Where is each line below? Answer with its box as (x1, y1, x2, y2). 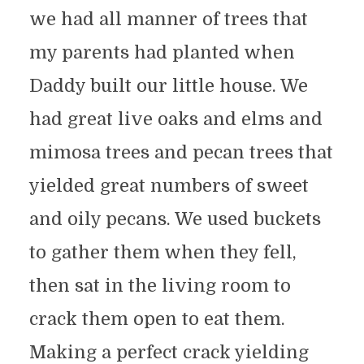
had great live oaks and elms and (28, 109, 323, 130)
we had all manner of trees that (28, 9, 308, 30)
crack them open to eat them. (28, 309, 285, 330)
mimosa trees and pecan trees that (28, 142, 333, 163)
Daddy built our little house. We (28, 76, 308, 97)
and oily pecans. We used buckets (28, 209, 321, 230)
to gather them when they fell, (28, 242, 297, 263)
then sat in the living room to (28, 275, 291, 297)
